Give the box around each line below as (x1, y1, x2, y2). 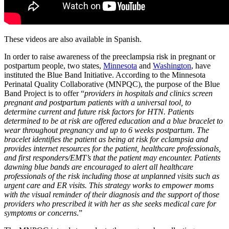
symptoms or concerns (4, 208, 77, 217)
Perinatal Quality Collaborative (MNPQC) (4, 79, 141, 88)
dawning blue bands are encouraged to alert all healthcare (4, 162, 193, 171)
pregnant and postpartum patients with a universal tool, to (4, 98, 191, 107)
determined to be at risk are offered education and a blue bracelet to (4, 116, 223, 125)
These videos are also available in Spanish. (4, 34, 142, 43)
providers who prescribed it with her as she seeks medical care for (4, 199, 216, 208)
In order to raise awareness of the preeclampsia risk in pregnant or (4, 52, 215, 61)
